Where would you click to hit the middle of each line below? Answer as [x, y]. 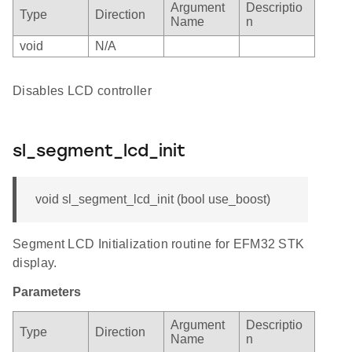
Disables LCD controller [82, 91]
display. [35, 263]
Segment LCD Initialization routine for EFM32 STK [159, 244]
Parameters [47, 292]
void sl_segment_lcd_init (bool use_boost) [153, 200]
